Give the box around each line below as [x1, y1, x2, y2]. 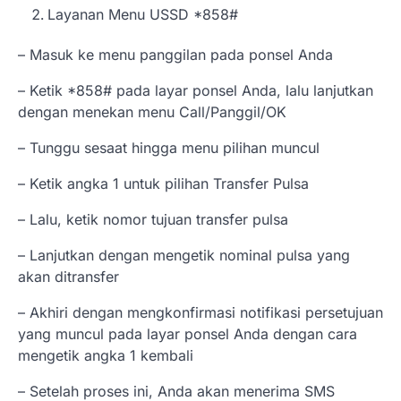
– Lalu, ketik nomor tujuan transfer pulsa [18, 209, 288, 228]
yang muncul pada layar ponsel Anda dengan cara [18, 324, 357, 343]
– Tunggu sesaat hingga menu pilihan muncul [18, 138, 320, 157]
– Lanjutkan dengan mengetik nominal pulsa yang [18, 245, 350, 264]
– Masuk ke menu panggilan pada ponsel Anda [18, 45, 333, 64]
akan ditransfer [18, 267, 119, 286]
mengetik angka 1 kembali [18, 346, 193, 364]
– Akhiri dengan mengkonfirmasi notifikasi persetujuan [18, 303, 383, 321]
